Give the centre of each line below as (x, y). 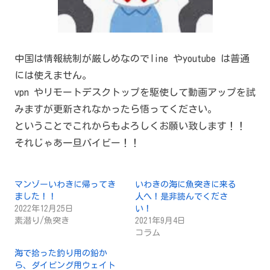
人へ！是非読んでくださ (181, 196)
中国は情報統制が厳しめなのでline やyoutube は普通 (132, 58)
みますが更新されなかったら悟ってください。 (116, 109)
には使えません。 (53, 75)
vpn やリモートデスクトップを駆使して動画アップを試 (135, 92)
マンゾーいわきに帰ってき (65, 184)
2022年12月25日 (44, 208)
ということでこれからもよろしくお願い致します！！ (130, 126)
